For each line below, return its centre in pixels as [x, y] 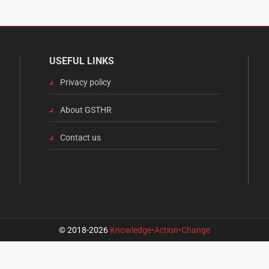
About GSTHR [86, 110]
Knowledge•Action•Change [160, 230]
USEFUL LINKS [82, 61]
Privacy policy [86, 83]
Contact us [80, 138]
